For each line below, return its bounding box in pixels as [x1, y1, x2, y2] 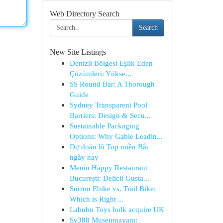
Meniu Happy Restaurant [69, 163, 147, 172]
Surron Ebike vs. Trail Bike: [69, 184, 156, 193]
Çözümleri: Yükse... [69, 69, 131, 78]
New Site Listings [49, 48, 106, 56]
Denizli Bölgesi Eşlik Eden [69, 59, 153, 67]
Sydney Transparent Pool [69, 101, 147, 109]
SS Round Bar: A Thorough [69, 80, 155, 88]
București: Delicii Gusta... [69, 174, 149, 182]
